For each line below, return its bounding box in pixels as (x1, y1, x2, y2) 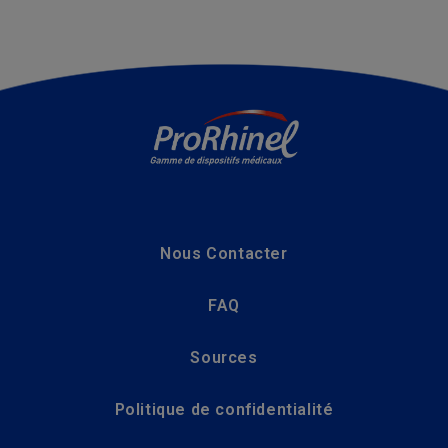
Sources (190, 348, 258, 368)
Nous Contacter (160, 244, 288, 264)
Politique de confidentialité (114, 400, 334, 420)
